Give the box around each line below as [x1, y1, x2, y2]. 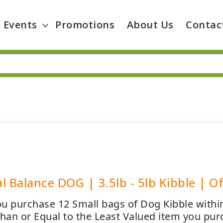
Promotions [55, 18, 115, 31]
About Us [126, 18, 174, 31]
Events [3, 18, 37, 31]
